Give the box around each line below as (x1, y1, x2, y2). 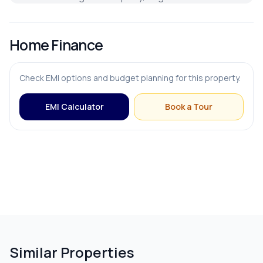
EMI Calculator (45, 101, 104, 113)
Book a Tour (165, 101, 213, 113)
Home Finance (9, 35, 103, 55)
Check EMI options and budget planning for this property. (19, 72, 241, 84)
